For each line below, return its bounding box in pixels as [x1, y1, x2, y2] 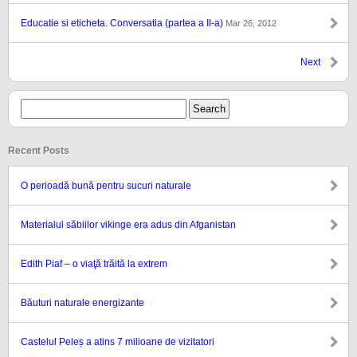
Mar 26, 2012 [226, 18, 277, 28]
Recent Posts [8, 145, 69, 156]
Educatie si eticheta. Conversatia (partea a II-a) [21, 18, 226, 29]
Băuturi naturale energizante [21, 297, 144, 308]
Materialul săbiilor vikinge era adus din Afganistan [21, 219, 236, 230]
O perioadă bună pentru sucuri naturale [21, 180, 191, 191]
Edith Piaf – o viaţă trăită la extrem [21, 258, 167, 269]
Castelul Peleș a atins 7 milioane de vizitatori [21, 336, 214, 347]
